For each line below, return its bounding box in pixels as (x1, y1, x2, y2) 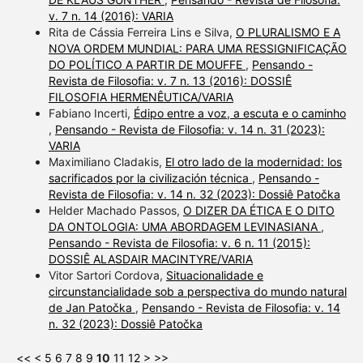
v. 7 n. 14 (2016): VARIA (48, 8, 173, 23)
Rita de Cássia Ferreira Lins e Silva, (48, 24, 236, 39)
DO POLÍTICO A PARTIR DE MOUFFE (48, 57, 246, 71)
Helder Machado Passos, (48, 203, 183, 217)
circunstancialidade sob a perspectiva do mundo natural (48, 284, 347, 298)
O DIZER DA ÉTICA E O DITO (182, 203, 335, 217)
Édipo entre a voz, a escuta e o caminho (133, 105, 346, 120)
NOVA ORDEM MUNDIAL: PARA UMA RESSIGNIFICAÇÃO (48, 41, 347, 55)
